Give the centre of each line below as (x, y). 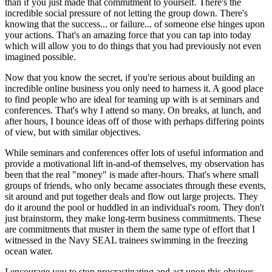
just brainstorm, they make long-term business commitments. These (133, 218)
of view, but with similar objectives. (73, 132)
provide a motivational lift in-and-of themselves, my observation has (134, 163)
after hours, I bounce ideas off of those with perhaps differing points (134, 121)
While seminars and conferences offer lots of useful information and (134, 152)
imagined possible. (40, 56)
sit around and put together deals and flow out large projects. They (131, 196)
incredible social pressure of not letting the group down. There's (126, 13)
